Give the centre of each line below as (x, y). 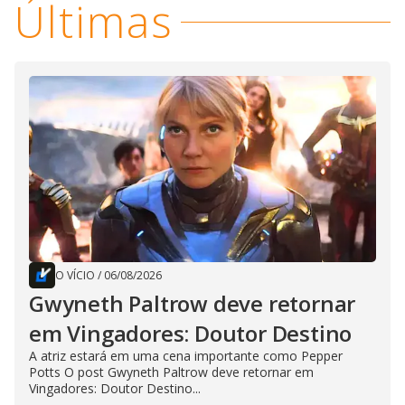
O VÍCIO (75, 276)
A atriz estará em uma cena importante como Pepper (186, 356)
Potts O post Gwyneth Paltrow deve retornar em (171, 372)
